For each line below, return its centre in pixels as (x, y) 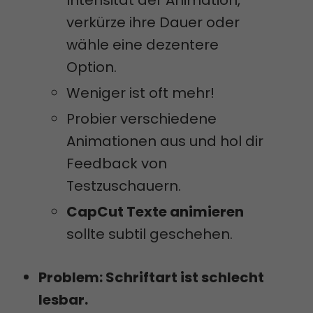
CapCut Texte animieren (155, 212)
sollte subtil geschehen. (150, 234)
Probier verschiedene (141, 119)
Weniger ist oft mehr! (140, 93)
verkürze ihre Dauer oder (153, 23)
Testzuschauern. (124, 186)
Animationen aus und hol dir (165, 141)
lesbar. (63, 300)
